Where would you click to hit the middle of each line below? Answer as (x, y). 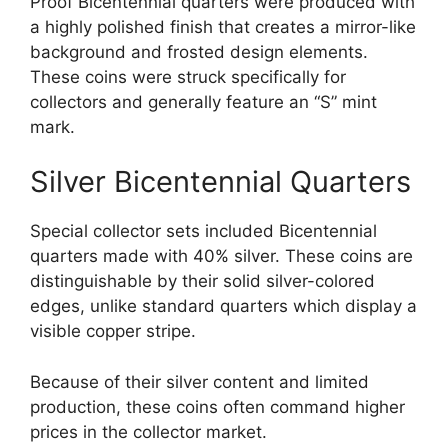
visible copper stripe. (113, 331)
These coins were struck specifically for (188, 76)
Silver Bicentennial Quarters (220, 182)
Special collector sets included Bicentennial (203, 231)
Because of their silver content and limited (199, 381)
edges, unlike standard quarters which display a (223, 306)
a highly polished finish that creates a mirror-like (223, 26)
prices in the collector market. (148, 431)
